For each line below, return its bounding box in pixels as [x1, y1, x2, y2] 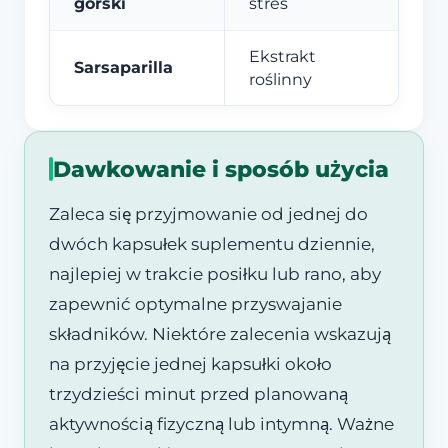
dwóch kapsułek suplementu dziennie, [49, 234, 375, 255]
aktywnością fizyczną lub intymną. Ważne [49, 414, 394, 435]
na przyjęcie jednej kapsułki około [49, 354, 332, 375]
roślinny [249, 69, 312, 89]
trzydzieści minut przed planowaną [49, 384, 348, 405]
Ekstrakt [249, 46, 316, 66]
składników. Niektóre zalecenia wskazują [49, 324, 391, 345]
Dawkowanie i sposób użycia [53, 154, 389, 183]
